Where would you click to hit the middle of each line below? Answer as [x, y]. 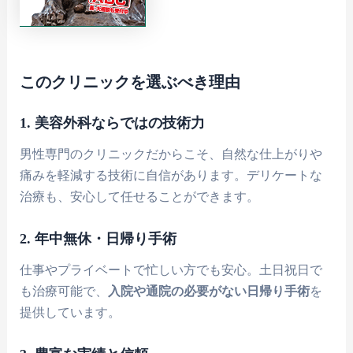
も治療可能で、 [64, 292]
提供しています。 [71, 313]
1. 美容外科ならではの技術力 [113, 123]
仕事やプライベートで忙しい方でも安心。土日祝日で [171, 270]
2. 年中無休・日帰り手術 [98, 238]
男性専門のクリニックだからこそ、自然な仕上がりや [171, 154]
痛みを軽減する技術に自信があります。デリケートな [171, 176]
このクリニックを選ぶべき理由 [130, 82]
